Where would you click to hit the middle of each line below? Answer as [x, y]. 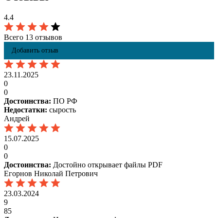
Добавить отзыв [35, 51]
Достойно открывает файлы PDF [107, 165]
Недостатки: [26, 110]
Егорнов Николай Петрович [51, 174]
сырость [62, 110]
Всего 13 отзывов [33, 37]
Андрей [17, 119]
